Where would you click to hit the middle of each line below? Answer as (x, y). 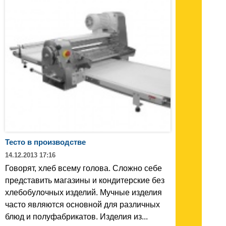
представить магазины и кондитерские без (85, 180)
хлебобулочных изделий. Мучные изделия (83, 192)
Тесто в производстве (45, 142)
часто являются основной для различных (82, 204)
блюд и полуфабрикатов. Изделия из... (76, 216)
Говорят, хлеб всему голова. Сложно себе (83, 168)
